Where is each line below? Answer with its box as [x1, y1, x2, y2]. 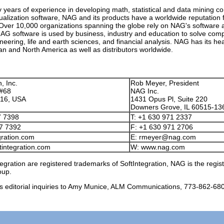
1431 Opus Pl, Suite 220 [130, 95, 207, 103]
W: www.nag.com [130, 143, 185, 151]
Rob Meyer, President [130, 79, 199, 87]
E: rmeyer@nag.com [130, 133, 196, 141]
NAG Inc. [130, 87, 159, 95]
